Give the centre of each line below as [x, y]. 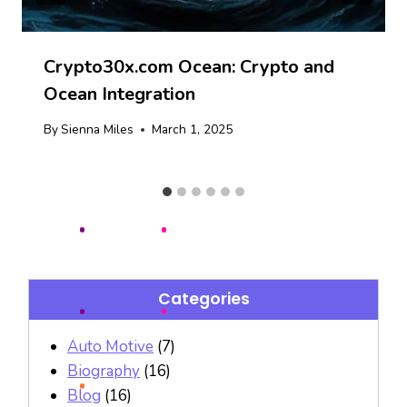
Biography [104, 371]
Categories [203, 298]
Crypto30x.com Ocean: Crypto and [189, 66]
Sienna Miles [98, 130]
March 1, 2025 [193, 130]
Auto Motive [110, 346]
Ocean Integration [119, 94]
